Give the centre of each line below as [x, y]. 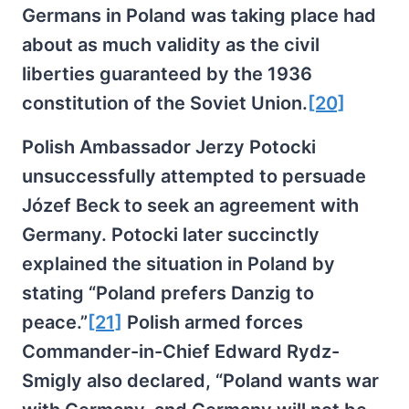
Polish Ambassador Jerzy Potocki [169, 147]
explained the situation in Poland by [178, 264]
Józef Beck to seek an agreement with [190, 206]
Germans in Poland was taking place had [199, 16]
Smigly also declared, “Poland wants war [200, 381]
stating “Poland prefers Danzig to [168, 294]
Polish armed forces [213, 323]
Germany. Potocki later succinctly [171, 235]
